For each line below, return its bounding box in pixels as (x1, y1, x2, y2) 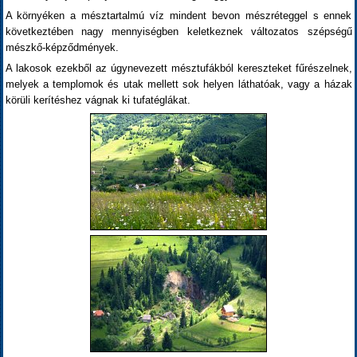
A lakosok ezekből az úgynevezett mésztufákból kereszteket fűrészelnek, (5, 62, 352, 74)
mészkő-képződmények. (5, 41, 119, 53)
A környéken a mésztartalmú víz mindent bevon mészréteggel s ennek (5, 10, 352, 22)
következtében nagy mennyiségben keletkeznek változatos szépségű (5, 25, 352, 37)
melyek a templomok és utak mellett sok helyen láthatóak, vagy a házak (5, 78, 352, 90)
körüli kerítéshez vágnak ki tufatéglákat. (5, 94, 190, 106)
